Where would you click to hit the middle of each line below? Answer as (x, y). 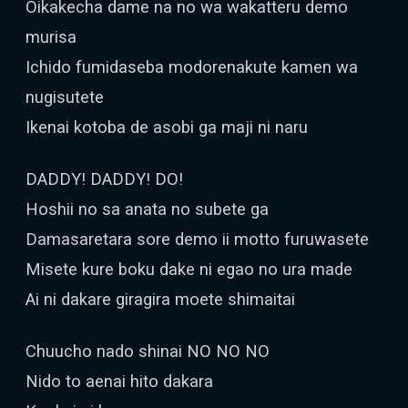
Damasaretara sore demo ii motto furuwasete (197, 239)
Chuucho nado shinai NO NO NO (148, 351)
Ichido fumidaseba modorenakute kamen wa (192, 67)
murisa (51, 37)
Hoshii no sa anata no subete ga (147, 209)
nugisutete (65, 97)
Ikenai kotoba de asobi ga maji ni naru (167, 127)
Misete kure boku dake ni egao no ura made (189, 269)
